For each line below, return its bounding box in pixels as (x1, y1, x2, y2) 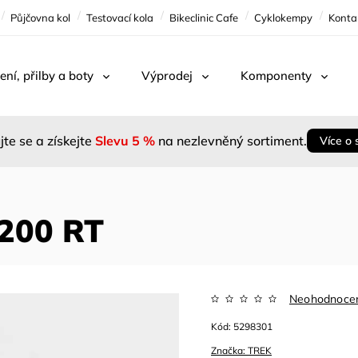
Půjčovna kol (10, 11, 70, 24)
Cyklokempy (254, 11, 312, 24)
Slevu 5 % (95, 133, 155, 149)
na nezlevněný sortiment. (155, 133, 307, 149)
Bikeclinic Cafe (169, 11, 238, 24)
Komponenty (241, 68, 312, 83)
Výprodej (141, 68, 193, 83)
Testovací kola (86, 11, 153, 24)
